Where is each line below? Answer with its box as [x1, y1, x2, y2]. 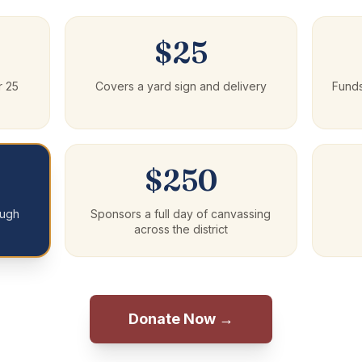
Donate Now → [128, 310, 234, 327]
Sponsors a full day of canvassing [90, 207, 271, 221]
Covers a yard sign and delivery [95, 79, 267, 93]
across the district [133, 222, 228, 236]
